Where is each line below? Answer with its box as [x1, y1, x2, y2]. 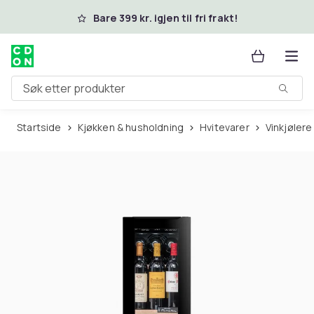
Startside [22, 121, 62, 134]
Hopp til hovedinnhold [29, 8, 153, 24]
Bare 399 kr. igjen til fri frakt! [93, 11, 238, 25]
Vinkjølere [271, 121, 313, 134]
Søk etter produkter [11, 86, 114, 102]
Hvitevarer [207, 121, 250, 134]
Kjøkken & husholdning [83, 121, 184, 134]
